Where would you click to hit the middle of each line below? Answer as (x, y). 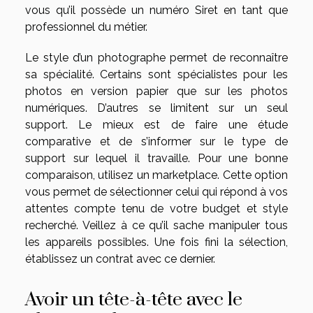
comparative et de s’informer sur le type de (156, 141)
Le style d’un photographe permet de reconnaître (156, 57)
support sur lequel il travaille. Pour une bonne (156, 158)
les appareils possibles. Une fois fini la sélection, (156, 242)
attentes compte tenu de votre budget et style (156, 208)
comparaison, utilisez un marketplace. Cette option (156, 175)
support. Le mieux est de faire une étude (156, 124)
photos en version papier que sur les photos (156, 91)
